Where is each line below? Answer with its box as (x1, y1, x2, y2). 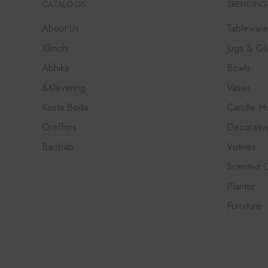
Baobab (42, 140, 74, 154)
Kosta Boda (42, 100, 89, 115)
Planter (226, 179, 255, 194)
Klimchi (42, 41, 69, 56)
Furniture (226, 199, 261, 214)
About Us (42, 22, 79, 36)
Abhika (42, 61, 69, 75)
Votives (226, 140, 256, 154)
